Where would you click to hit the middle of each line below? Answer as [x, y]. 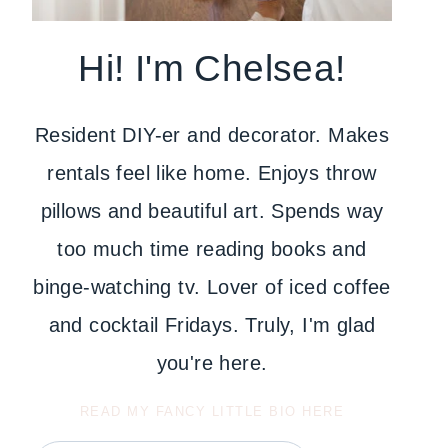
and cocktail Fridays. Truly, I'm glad [212, 325]
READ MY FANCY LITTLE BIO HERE [212, 411]
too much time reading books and [212, 249]
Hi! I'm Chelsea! [212, 68]
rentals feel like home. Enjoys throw [212, 173]
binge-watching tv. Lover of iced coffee [212, 287]
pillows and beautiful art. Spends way [212, 211]
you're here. [212, 363]
